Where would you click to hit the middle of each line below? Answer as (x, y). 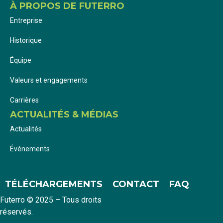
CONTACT (136, 184)
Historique (26, 41)
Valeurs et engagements (49, 80)
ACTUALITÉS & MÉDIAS (64, 115)
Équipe (21, 60)
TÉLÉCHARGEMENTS (54, 184)
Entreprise (26, 21)
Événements (30, 149)
